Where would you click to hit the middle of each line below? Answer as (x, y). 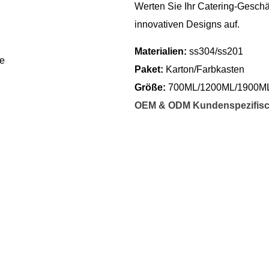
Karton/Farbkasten (204, 69)
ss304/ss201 (216, 51)
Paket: (149, 69)
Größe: (151, 87)
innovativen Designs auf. (187, 24)
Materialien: (162, 51)
